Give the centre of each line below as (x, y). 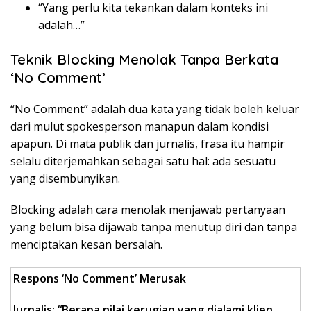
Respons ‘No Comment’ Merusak (100, 279)
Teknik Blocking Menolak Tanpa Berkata (144, 60)
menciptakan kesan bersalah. (86, 245)
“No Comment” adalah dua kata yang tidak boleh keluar (155, 109)
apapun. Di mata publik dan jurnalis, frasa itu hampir (148, 144)
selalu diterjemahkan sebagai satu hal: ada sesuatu (143, 161)
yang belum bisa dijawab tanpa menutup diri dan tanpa (154, 227)
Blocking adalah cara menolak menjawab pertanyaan (148, 210)
